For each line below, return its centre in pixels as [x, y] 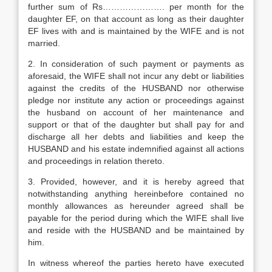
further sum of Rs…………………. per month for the [136, 7]
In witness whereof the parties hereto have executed [136, 263]
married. [44, 43]
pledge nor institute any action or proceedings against [136, 100]
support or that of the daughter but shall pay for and [136, 124]
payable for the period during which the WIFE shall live [136, 218]
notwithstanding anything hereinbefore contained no [136, 194]
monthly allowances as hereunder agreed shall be [136, 206]
